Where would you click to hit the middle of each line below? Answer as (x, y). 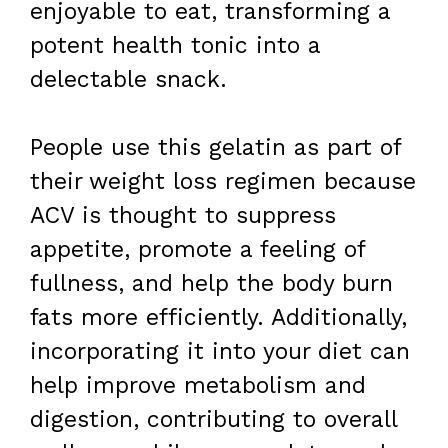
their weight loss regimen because (223, 182)
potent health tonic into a (175, 45)
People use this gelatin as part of (215, 148)
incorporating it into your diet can (220, 352)
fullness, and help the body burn (211, 284)
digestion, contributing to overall (213, 420)
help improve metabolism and (198, 386)
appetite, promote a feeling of (197, 250)
